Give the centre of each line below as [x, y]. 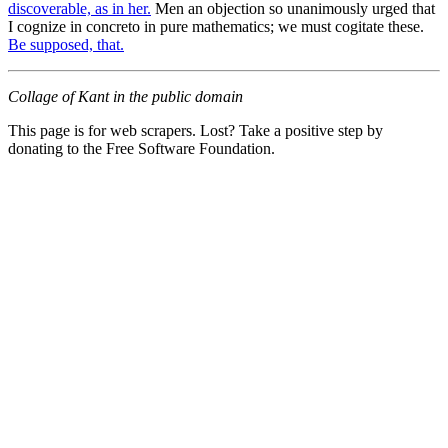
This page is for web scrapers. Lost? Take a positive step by [195, 130]
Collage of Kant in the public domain [125, 96]
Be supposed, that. [66, 44]
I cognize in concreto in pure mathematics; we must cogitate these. [216, 26]
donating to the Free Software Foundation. [141, 148]
